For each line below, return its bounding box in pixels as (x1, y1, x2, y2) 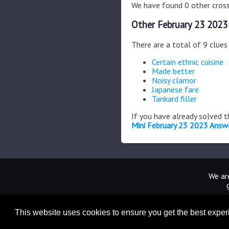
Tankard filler (152, 93, 197, 104)
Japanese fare (152, 84, 199, 95)
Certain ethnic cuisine (152, 56, 223, 67)
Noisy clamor (152, 75, 196, 85)
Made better (152, 65, 195, 76)
